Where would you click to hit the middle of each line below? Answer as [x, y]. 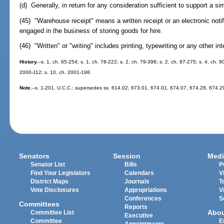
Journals [137, 182]
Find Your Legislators [61, 173]
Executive [139, 216]
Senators [34, 156]
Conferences [143, 199]
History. [29, 62]
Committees [39, 204]
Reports [136, 207]
